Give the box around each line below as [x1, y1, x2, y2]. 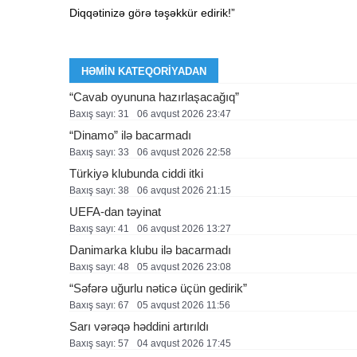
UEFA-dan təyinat [69, 205, 161, 218]
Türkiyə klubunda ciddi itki [69, 167, 203, 180]
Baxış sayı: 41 [69, 223, 129, 234]
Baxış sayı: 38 [69, 185, 129, 196]
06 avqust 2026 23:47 [137, 108, 231, 120]
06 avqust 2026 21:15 [137, 185, 231, 196]
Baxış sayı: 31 [69, 108, 129, 120]
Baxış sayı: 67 [69, 300, 129, 311]
